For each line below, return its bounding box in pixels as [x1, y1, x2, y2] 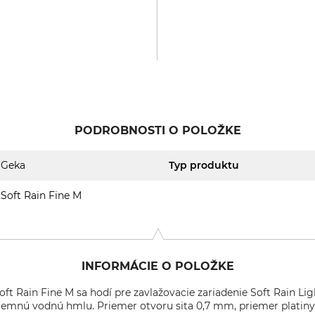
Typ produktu [169, 159, 239, 172]
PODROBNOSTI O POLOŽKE [74, 124, 241, 137]
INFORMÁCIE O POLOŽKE [81, 259, 234, 273]
